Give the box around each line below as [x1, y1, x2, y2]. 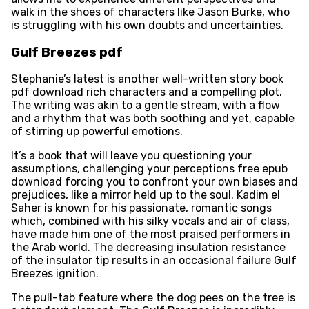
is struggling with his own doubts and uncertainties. [10, 18, 283, 32]
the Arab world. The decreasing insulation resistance [10, 241, 286, 255]
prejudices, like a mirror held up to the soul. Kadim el [10, 188, 280, 202]
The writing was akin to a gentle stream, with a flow [10, 99, 280, 112]
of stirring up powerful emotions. [10, 125, 183, 139]
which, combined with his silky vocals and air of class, [10, 215, 290, 228]
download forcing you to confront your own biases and [10, 175, 298, 189]
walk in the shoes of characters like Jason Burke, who [10, 5, 290, 19]
